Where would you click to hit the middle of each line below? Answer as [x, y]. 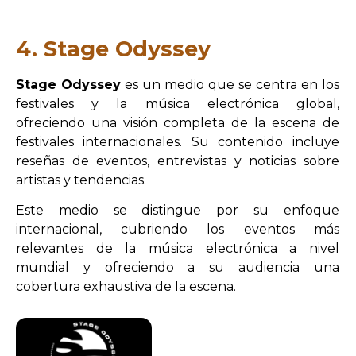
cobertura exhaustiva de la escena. [126, 286]
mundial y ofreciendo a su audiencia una [178, 267]
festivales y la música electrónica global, [178, 103]
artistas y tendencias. [81, 180]
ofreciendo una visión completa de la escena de [178, 122]
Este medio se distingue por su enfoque [178, 210]
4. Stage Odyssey [113, 48]
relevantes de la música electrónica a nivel [178, 248]
